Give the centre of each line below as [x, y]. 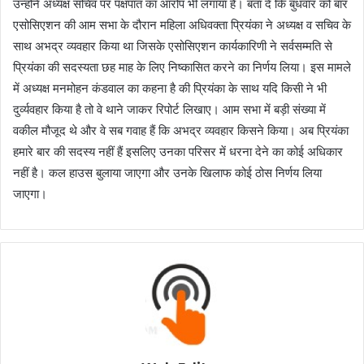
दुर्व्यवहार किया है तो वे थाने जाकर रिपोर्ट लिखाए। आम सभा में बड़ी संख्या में [169, 109]
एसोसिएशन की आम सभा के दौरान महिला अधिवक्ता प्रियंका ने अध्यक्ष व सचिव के [182, 24]
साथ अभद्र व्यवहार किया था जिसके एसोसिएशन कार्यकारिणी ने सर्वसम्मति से [173, 45]
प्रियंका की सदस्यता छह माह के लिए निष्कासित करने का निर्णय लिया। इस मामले [182, 67]
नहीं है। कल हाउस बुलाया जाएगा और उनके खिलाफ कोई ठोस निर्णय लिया [167, 172]
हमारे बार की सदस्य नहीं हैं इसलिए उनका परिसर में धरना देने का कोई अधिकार [178, 151]
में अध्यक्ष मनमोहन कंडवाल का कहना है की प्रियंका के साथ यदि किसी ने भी [170, 88]
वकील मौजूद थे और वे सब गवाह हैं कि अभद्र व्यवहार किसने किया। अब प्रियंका [181, 130]
